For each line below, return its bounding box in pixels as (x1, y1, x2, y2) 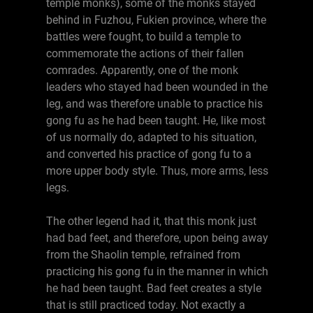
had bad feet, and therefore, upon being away (46, 231, 268, 245)
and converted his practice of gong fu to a (46, 147, 252, 161)
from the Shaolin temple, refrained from (46, 248, 240, 261)
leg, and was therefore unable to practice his (46, 97, 263, 110)
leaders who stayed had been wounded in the (46, 80, 268, 94)
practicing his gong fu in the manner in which (46, 265, 268, 278)
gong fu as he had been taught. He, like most (46, 114, 265, 127)
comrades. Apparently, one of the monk (46, 64, 238, 77)
